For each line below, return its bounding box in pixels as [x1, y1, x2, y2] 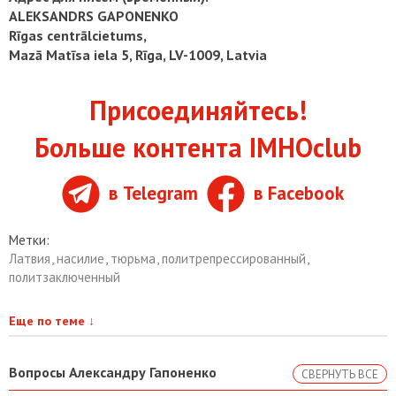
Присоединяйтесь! [89, 92, 307, 127]
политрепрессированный [162, 249, 309, 267]
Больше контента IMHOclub [34, 129, 362, 164]
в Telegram [108, 181, 198, 206]
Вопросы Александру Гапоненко [9, 362, 217, 381]
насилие [57, 249, 108, 267]
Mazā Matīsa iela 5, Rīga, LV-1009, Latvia [9, 45, 267, 64]
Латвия [9, 249, 54, 267]
